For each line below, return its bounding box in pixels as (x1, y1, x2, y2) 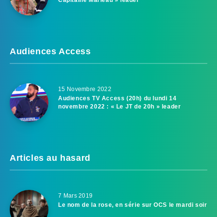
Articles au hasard (10, 153, 91, 163)
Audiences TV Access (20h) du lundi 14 (58, 94, 177, 102)
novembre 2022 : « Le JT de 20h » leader (58, 103, 181, 110)
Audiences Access (10, 46, 91, 56)
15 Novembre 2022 (58, 85, 111, 93)
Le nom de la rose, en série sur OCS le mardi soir (58, 201, 207, 208)
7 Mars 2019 (58, 192, 93, 199)
